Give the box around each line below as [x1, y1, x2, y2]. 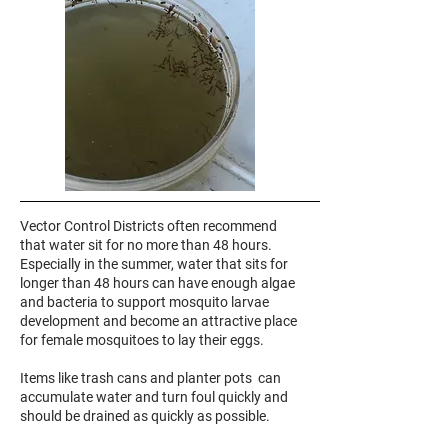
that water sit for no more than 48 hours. [20, 237, 275, 253]
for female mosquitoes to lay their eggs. [20, 332, 267, 348]
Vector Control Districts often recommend [20, 218, 277, 234]
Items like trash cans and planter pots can [20, 370, 281, 386]
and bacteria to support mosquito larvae [20, 294, 269, 310]
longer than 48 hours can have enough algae [20, 275, 295, 291]
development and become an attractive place [20, 313, 297, 329]
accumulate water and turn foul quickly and [20, 389, 288, 405]
